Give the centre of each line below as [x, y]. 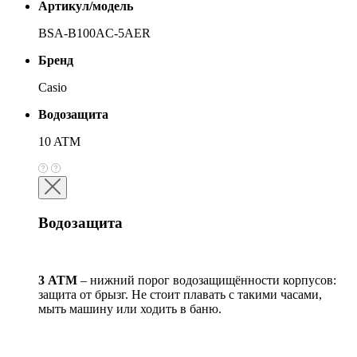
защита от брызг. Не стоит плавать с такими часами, [180, 295]
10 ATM [59, 142]
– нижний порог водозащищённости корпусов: [207, 280]
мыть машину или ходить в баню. [130, 309]
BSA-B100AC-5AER [94, 33]
